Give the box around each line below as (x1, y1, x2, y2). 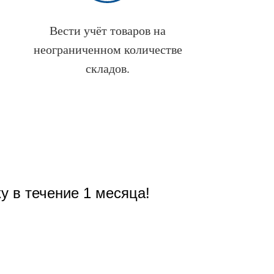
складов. (86, 62, 130, 76)
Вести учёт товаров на (50, 24, 166, 38)
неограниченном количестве (33, 43, 182, 57)
